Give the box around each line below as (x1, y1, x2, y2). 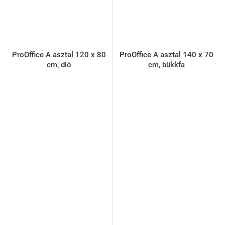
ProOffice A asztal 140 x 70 (119, 50, 213, 59)
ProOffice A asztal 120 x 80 (12, 50, 106, 59)
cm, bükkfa (148, 60, 185, 69)
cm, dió (46, 60, 71, 69)
